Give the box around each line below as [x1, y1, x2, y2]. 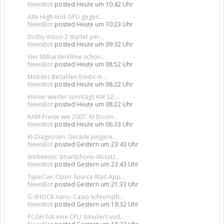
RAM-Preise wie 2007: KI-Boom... [27, 112, 118, 121]
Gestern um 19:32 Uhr [76, 200, 138, 208]
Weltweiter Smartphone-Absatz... [27, 152, 120, 161]
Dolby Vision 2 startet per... [27, 32, 104, 41]
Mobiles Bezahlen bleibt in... [27, 72, 106, 81]
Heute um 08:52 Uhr [76, 60, 133, 68]
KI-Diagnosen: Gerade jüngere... [27, 132, 117, 141]
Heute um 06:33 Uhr [76, 120, 133, 128]
